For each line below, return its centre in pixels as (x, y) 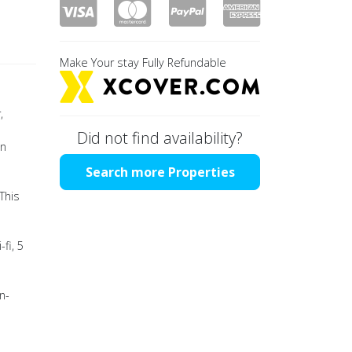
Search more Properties (160, 172)
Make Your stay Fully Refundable (143, 62)
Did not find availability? (160, 138)
